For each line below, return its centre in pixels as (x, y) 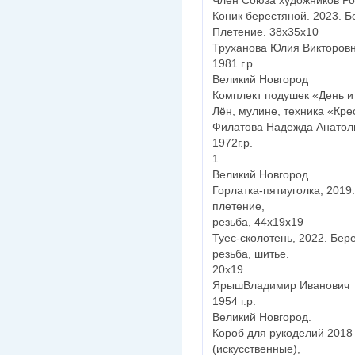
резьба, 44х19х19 (258, 222)
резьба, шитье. (251, 254)
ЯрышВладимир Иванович (281, 286)
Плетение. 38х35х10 (265, 32)
